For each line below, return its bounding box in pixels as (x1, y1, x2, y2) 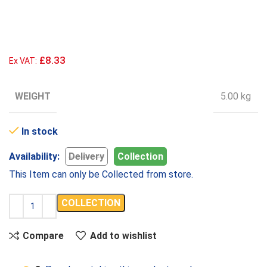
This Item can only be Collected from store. (9, 169, 193, 181)
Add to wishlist (89, 229, 157, 241)
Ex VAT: (9, 56, 37, 66)
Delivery (69, 151, 104, 163)
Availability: (9, 151, 62, 163)
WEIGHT (15, 91, 51, 103)
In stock (21, 126, 58, 138)
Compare (23, 229, 64, 241)
